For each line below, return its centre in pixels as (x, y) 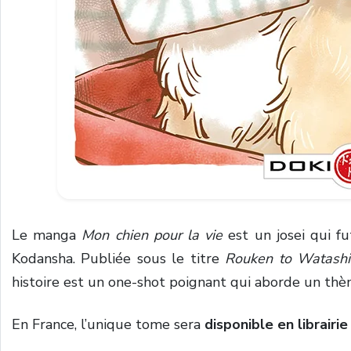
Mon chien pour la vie (152, 235)
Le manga (47, 235)
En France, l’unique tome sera (108, 324)
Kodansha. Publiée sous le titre (119, 259)
